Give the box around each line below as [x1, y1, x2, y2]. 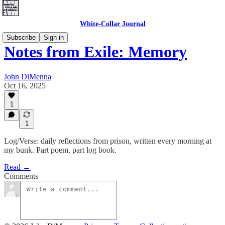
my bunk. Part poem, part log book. [4, 146, 117, 154]
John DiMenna [4, 72, 51, 81]
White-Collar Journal [79, 20, 146, 28]
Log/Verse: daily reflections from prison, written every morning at [4, 137, 211, 145]
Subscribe [7, 34, 36, 41]
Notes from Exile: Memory [4, 43, 187, 61]
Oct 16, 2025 [4, 81, 46, 90]
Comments [4, 172, 38, 180]
